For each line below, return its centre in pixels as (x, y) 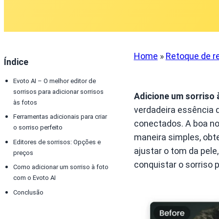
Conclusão (28, 192)
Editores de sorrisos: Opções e (57, 142)
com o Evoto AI (34, 178)
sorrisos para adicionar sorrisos (58, 91)
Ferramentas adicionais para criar (60, 117)
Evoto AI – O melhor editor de (55, 81)
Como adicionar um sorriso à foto (61, 167)
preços (23, 153)
